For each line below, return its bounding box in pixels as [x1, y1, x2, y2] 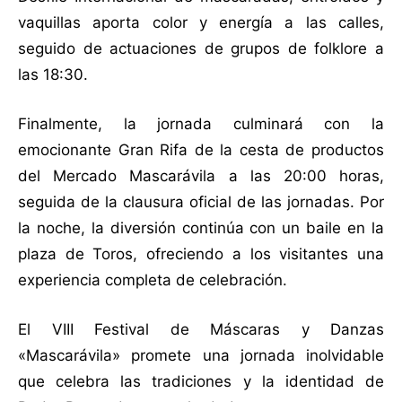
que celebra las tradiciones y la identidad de [18, 372, 384, 391]
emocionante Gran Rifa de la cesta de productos [18, 141, 384, 160]
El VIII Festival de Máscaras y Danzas [18, 320, 384, 339]
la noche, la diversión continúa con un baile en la [18, 219, 384, 238]
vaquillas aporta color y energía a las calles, [18, 13, 384, 32]
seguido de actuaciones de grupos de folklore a [18, 39, 384, 58]
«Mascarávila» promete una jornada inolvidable [18, 346, 384, 365]
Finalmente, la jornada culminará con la [18, 115, 384, 134]
